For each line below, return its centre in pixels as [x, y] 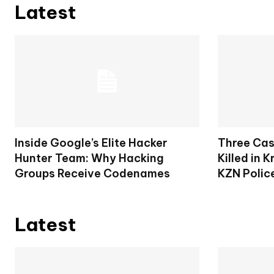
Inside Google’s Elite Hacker [91, 143]
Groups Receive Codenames [92, 173]
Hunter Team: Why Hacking [89, 158]
